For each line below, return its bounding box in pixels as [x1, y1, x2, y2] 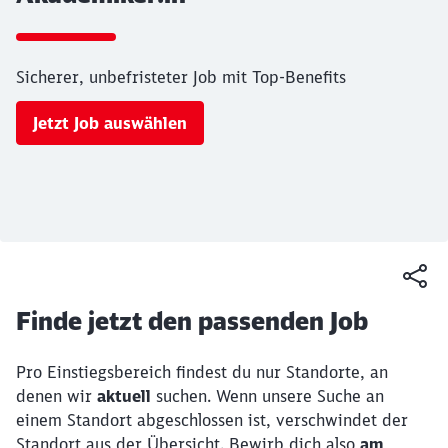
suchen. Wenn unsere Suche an [151, 386, 384, 406]
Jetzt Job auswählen [33, 113, 187, 133]
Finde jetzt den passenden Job [16, 306, 368, 336]
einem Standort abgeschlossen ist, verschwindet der [16, 410, 408, 430]
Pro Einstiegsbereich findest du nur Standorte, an [16, 362, 388, 382]
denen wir [16, 386, 97, 406]
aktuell [97, 386, 151, 406]
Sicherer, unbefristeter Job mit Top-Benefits [16, 67, 346, 87]
